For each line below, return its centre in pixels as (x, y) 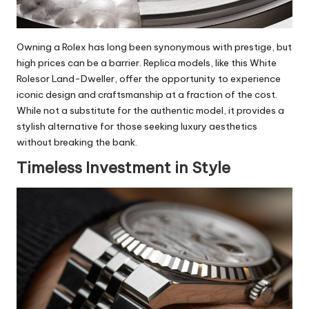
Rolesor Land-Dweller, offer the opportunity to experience (149, 78)
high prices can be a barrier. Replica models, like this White (147, 62)
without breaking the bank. (77, 142)
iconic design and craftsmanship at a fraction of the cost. (147, 94)
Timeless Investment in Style (123, 167)
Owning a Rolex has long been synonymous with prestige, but (154, 47)
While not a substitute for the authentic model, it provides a (150, 110)
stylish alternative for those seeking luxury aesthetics (137, 126)
